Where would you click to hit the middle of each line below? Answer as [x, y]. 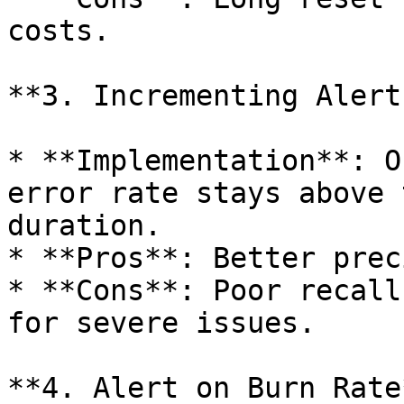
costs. [59, 31]
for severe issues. [161, 323]
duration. [84, 225]
